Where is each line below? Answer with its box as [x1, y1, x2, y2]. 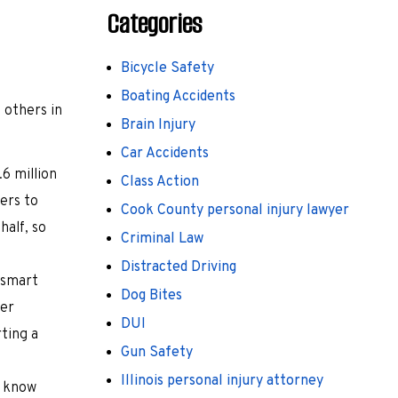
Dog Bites [121, 286, 182, 305]
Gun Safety [121, 343, 193, 362]
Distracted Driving [121, 258, 236, 276]
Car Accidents [121, 144, 209, 163]
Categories [107, 4, 202, 42]
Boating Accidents [121, 87, 235, 106]
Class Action [121, 172, 199, 191]
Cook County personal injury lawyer [121, 201, 349, 219]
